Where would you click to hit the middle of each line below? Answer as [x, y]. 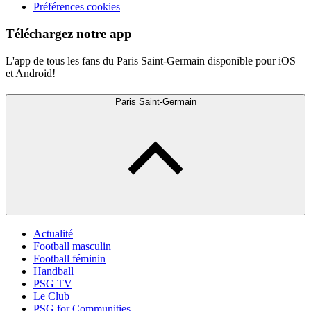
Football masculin [72, 246]
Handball [53, 271]
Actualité [53, 234]
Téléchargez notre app [69, 34]
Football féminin [69, 259]
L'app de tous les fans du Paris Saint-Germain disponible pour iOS [151, 60]
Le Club [51, 296]
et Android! [31, 73]
